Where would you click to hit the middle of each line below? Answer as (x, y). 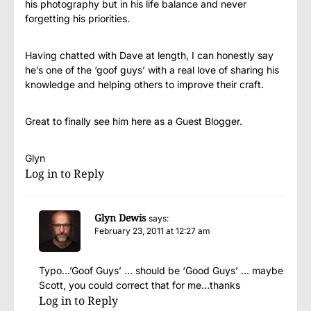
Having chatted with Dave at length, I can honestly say (149, 56)
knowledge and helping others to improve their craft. (144, 85)
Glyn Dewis (120, 218)
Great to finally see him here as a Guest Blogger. (134, 121)
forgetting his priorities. (77, 19)
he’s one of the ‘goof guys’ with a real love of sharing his (152, 70)
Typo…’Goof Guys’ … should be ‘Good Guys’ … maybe (161, 271)
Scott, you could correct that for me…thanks (140, 285)
